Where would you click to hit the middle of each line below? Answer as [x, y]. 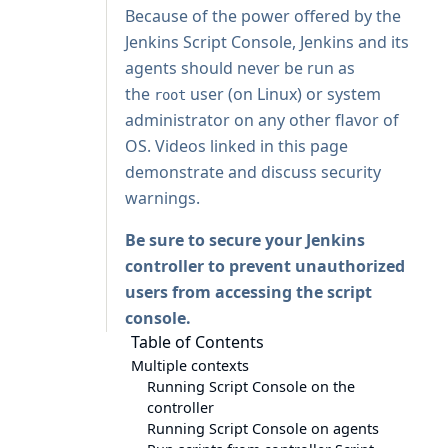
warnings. [162, 198]
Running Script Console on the [251, 386]
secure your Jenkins [287, 240]
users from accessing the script [248, 292]
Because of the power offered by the [263, 16]
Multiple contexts [190, 365]
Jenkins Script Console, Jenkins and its [267, 42]
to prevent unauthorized [304, 266]
